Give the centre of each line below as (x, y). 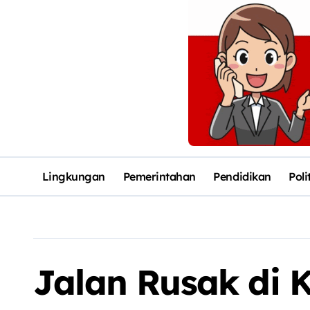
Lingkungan (73, 176)
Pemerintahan (159, 176)
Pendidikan (242, 176)
